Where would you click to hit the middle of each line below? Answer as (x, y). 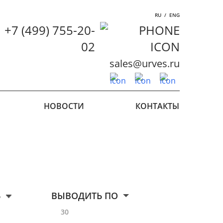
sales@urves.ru (144, 63)
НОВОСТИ (64, 106)
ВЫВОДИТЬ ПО (84, 196)
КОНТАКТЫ (158, 106)
